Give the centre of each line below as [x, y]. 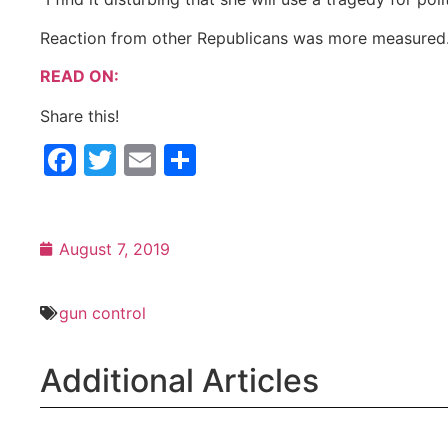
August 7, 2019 [114, 249]
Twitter [170, 160]
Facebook [150, 160]
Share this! [79, 116]
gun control [102, 313]
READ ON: [79, 76]
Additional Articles [179, 381]
